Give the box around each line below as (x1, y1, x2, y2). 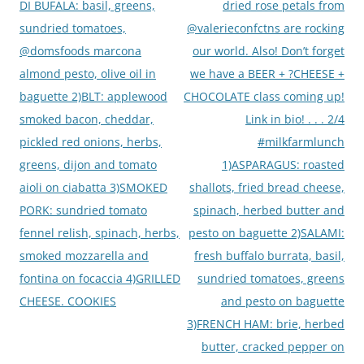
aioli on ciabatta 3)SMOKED (19, 179, 167, 195)
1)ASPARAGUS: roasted (222, 156, 344, 172)
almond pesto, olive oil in (19, 65, 156, 81)
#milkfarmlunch (258, 133, 344, 149)
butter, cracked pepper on (201, 338, 344, 354)
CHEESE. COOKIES (19, 292, 116, 309)
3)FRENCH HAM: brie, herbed (187, 315, 344, 331)
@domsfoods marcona (19, 42, 141, 58)
